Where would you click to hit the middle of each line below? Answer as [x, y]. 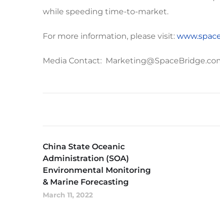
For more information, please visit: [110, 36]
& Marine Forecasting [86, 182]
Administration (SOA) [86, 158]
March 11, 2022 [68, 195]
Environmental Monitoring [97, 170]
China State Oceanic [84, 147]
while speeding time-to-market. [106, 12]
